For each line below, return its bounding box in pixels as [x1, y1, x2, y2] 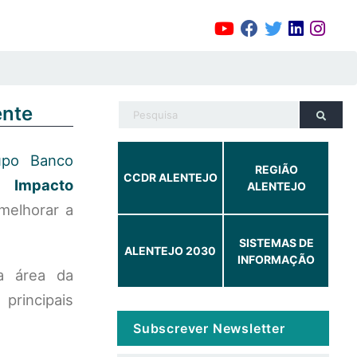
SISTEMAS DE [238, 235, 314, 249]
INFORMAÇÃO [237, 252, 315, 266]
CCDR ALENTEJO [123, 171, 218, 184]
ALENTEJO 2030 [124, 244, 216, 257]
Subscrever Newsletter [133, 320, 285, 336]
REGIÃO [254, 162, 298, 176]
